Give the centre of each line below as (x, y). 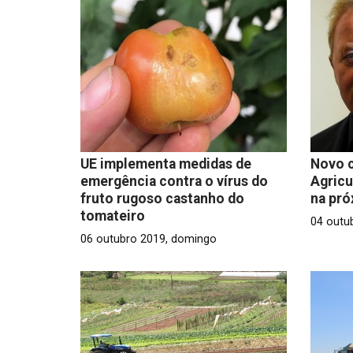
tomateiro (113, 216)
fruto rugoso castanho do (162, 198)
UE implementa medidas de (166, 163)
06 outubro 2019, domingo (149, 239)
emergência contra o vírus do (174, 181)
